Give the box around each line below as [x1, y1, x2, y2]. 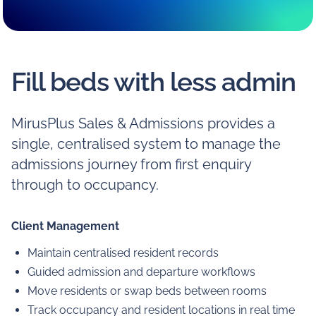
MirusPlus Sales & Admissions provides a [11, 116, 275, 133]
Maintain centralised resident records [28, 246, 219, 260]
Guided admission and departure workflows [28, 265, 256, 279]
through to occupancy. [11, 177, 159, 194]
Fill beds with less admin [11, 66, 296, 98]
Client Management [11, 219, 119, 233]
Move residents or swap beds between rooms [28, 284, 267, 298]
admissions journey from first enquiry [11, 157, 251, 174]
